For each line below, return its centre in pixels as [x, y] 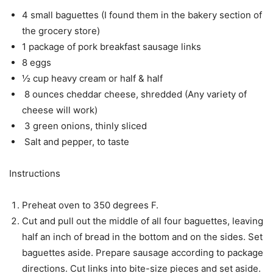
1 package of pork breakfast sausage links [112, 47]
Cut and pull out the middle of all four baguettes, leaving [143, 221]
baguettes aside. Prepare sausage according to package [143, 253]
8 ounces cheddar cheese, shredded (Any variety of [134, 94]
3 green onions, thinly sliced [84, 126]
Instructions [35, 174]
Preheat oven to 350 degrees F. [90, 205]
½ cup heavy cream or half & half [92, 79]
